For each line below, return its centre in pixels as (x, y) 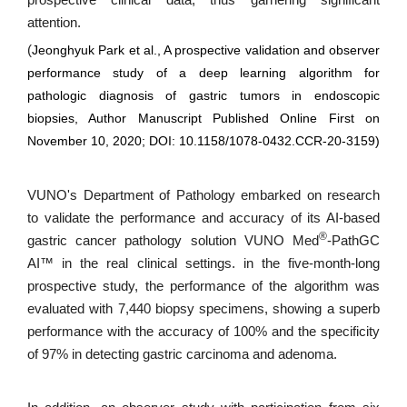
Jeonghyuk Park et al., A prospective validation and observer (206, 50)
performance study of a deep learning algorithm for (203, 72)
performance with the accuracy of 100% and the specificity (203, 331)
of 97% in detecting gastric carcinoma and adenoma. (182, 354)
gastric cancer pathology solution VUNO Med (173, 240)
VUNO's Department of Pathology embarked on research (203, 195)
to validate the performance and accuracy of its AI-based (203, 218)
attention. (54, 23)
